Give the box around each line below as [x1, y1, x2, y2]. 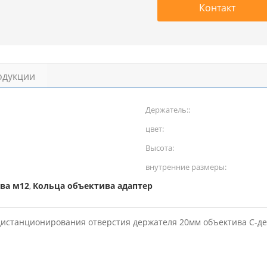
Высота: [145, 142, 174, 153]
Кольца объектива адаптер [33, 180, 153, 191]
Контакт [198, 1, 235, 14]
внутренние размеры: [145, 162, 226, 172]
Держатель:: [145, 104, 190, 115]
